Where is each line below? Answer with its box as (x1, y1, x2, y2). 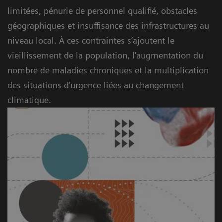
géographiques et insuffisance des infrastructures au (7, 20, 209, 31)
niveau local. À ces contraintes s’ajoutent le (7, 35, 174, 46)
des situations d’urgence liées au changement (7, 79, 184, 90)
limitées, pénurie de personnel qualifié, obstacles (7, 5, 197, 16)
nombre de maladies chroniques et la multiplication (7, 64, 209, 75)
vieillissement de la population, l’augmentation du (7, 50, 203, 60)
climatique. (7, 94, 51, 105)
